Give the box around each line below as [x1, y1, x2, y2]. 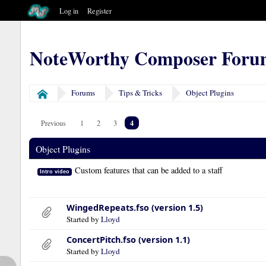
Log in [59, 5, 79, 16]
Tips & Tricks [119, 87, 163, 99]
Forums [71, 87, 96, 99]
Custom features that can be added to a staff [72, 164, 223, 176]
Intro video [39, 168, 69, 175]
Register [87, 5, 112, 16]
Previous [40, 118, 66, 128]
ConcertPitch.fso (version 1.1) [66, 233, 190, 245]
